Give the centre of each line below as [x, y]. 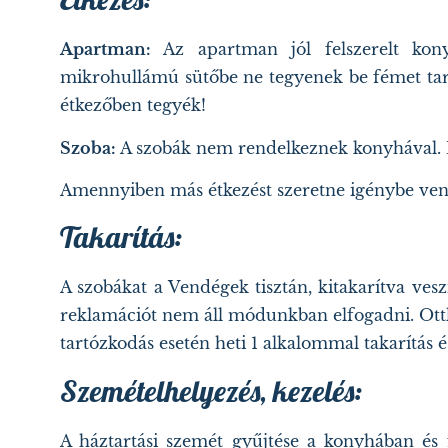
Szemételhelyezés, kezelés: [211, 390]
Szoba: [88, 147]
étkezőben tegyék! [135, 105]
